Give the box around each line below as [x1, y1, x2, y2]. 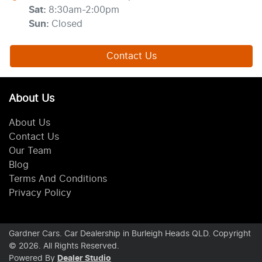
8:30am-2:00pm [49, 5, 119, 15]
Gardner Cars [9, 229, 60, 238]
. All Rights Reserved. [39, 242, 119, 250]
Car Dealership [64, 229, 120, 238]
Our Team [9, 146, 51, 156]
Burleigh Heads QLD [132, 229, 208, 238]
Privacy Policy [9, 188, 71, 198]
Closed [51, 19, 82, 29]
